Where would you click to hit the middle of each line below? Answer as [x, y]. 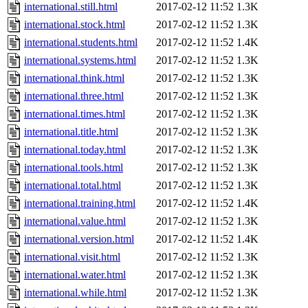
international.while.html [75, 293]
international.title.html [71, 132]
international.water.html [75, 275]
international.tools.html [74, 168]
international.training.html [80, 203]
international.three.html [74, 96]
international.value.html [75, 221]
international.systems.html [80, 60]
